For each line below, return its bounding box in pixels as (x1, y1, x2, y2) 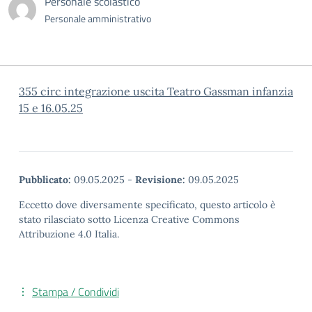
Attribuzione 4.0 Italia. (19, 228, 119, 240)
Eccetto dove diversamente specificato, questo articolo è (19, 198, 276, 211)
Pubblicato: (19, 173, 71, 186)
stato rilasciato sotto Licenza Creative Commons (19, 213, 240, 226)
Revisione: (135, 173, 185, 186)
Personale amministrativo (45, 11, 151, 26)
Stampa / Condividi (32, 283, 119, 300)
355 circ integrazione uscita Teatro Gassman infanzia (19, 84, 293, 98)
